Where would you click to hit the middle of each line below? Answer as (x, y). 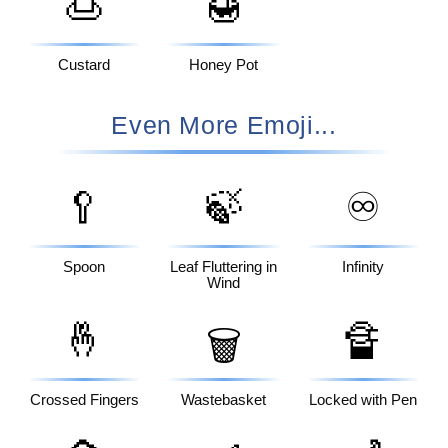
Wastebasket (224, 399)
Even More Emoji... (224, 124)
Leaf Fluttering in (224, 266)
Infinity (363, 266)
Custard (84, 65)
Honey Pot (224, 65)
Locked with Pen (363, 399)
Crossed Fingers (84, 399)
